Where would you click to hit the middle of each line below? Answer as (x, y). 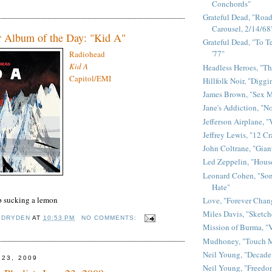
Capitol (82, 79)
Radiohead (87, 54)
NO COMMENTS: (110, 218)
